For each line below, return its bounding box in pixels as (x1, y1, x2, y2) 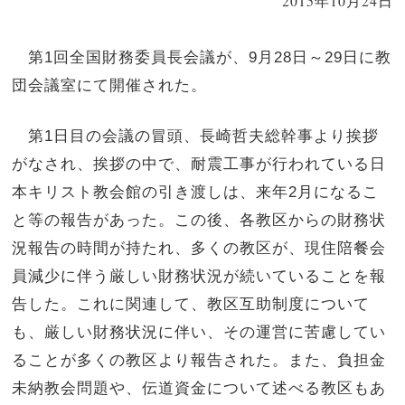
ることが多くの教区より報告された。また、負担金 (12, 351, 387, 368)
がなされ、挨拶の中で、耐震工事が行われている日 (12, 155, 387, 172)
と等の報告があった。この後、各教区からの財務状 (12, 211, 387, 228)
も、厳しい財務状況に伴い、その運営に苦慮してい (12, 323, 387, 340)
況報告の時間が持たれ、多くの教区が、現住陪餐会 (12, 239, 387, 256)
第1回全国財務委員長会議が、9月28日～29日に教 (12, 49, 392, 66)
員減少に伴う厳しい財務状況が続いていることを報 (12, 267, 387, 284)
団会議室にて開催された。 (12, 77, 208, 94)
